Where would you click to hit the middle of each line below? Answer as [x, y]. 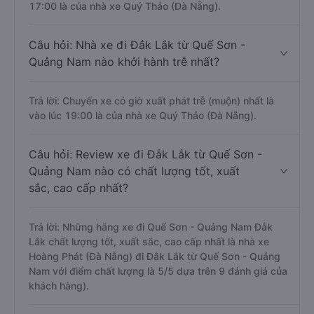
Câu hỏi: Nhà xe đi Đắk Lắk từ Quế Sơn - [137, 45]
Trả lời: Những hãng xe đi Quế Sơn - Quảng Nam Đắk [151, 227]
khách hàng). [59, 286]
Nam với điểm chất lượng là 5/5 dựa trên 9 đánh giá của [158, 271]
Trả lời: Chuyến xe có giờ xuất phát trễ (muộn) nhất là [151, 101]
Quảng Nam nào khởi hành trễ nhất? [124, 62]
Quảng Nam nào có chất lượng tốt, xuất [134, 171]
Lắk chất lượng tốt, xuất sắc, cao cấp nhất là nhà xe [149, 241]
